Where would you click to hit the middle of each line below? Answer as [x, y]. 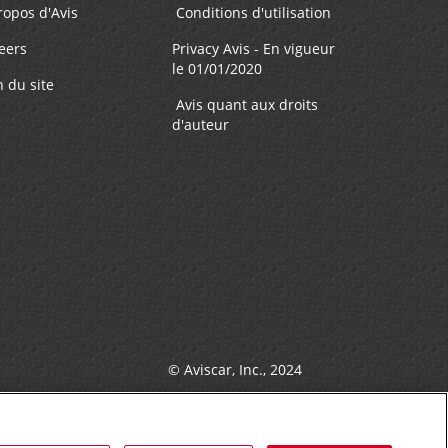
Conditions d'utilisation [254, 13]
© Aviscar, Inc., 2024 [235, 370]
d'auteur [203, 125]
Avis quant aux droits [245, 105]
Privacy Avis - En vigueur [254, 49]
